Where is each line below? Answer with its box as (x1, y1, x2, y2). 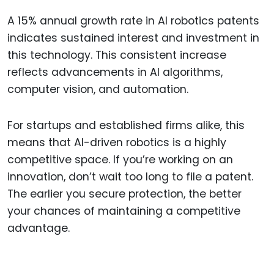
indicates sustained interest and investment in (7, 30, 259, 45)
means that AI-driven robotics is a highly (7, 135, 226, 150)
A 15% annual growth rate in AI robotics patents (7, 13, 259, 28)
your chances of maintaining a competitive (7, 203, 240, 218)
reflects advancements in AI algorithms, (7, 64, 223, 80)
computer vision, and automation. (7, 81, 188, 97)
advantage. (7, 220, 70, 235)
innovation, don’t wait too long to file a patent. (7, 169, 253, 184)
